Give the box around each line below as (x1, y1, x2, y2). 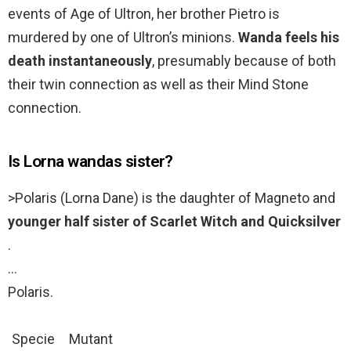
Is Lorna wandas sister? (8, 152, 173, 172)
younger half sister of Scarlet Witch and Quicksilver (8, 213, 341, 230)
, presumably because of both (152, 52, 336, 70)
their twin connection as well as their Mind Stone (8, 76, 309, 93)
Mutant (69, 331, 113, 348)
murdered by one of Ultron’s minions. (8, 29, 238, 46)
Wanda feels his (238, 29, 339, 46)
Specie (12, 331, 55, 348)
